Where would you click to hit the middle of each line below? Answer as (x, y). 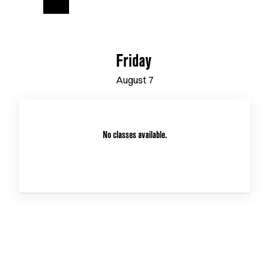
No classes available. (134, 136)
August (131, 80)
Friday (133, 64)
